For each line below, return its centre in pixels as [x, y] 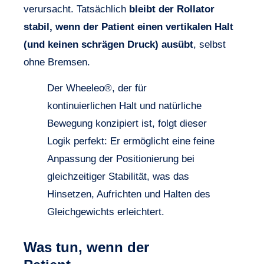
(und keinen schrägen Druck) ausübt [108, 44]
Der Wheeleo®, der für [97, 88]
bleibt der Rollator [172, 9]
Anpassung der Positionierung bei [121, 159]
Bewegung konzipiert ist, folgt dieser [127, 124]
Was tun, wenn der [86, 247]
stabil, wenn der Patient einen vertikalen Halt [128, 27]
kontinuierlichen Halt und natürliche [124, 106]
